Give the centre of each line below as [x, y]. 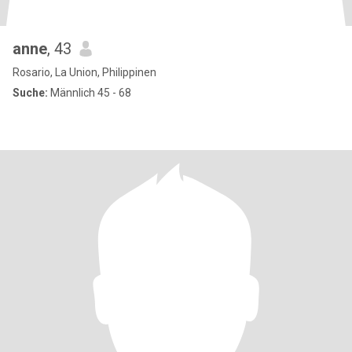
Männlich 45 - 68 [90, 93]
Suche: [30, 93]
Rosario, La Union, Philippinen [84, 72]
